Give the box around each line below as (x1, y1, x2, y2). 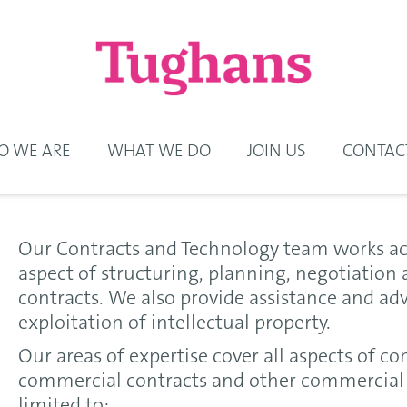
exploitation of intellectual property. (18, 314, 331, 334)
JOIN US (246, 144, 306, 161)
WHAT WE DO (106, 144, 211, 161)
